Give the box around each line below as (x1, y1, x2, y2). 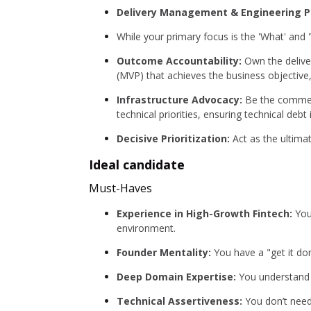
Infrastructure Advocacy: (117, 93, 242, 106)
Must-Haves (89, 180, 155, 196)
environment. (117, 221, 176, 235)
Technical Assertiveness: (117, 294, 242, 308)
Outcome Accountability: (117, 54, 242, 67)
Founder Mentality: (117, 246, 211, 259)
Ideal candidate (89, 156, 185, 173)
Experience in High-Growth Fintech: (117, 207, 292, 220)
